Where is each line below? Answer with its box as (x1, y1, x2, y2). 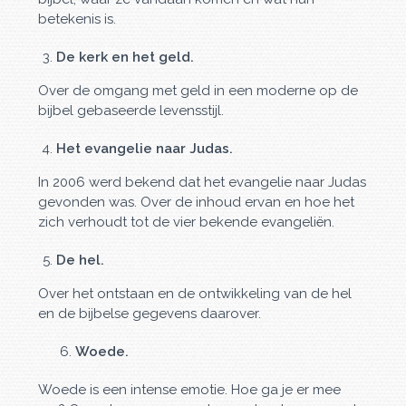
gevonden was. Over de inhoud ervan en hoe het (38, 194, 355, 210)
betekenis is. (38, 11, 117, 27)
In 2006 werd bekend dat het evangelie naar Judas (38, 174, 367, 190)
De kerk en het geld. (56, 49, 195, 65)
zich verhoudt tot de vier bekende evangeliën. (38, 214, 335, 230)
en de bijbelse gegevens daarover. (38, 305, 262, 322)
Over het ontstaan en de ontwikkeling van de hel (38, 285, 353, 302)
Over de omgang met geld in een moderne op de (38, 82, 359, 99)
